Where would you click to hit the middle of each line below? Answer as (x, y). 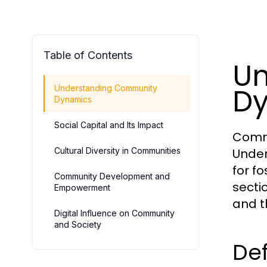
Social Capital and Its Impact (109, 125)
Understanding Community (106, 88)
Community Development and (112, 176)
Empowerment (82, 187)
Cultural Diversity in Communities (117, 150)
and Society (78, 224)
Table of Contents (88, 55)
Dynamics (73, 99)
